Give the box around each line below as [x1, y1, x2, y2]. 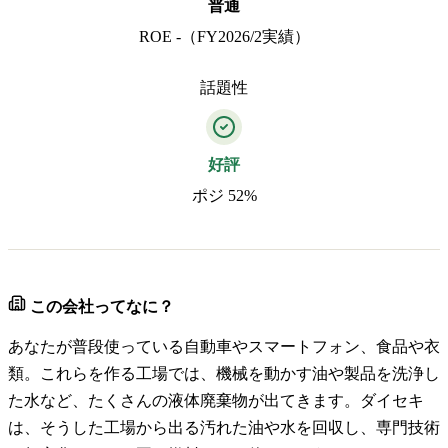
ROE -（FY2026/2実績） [138, 28, 310, 45]
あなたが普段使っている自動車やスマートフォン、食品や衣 [8, 338, 440, 355]
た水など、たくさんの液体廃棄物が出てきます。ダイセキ [8, 392, 424, 409]
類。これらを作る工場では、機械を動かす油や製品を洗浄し [8, 365, 440, 382]
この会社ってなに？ [26, 298, 174, 315]
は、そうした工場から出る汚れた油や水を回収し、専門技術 [8, 419, 440, 436]
